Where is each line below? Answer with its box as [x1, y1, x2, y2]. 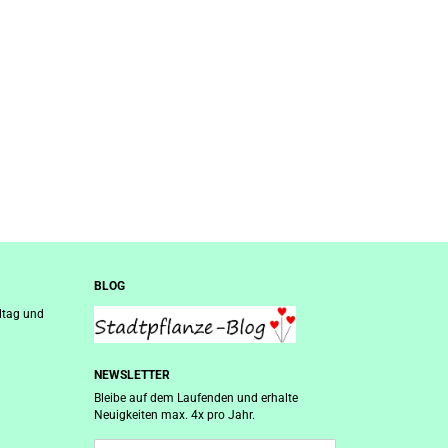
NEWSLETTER [93, 368, 170, 382]
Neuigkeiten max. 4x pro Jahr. [93, 408, 255, 422]
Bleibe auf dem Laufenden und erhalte [93, 391, 298, 405]
